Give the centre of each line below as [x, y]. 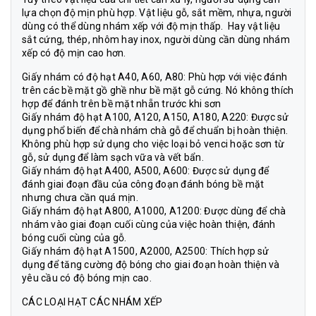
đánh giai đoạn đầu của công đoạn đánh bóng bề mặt [143, 184]
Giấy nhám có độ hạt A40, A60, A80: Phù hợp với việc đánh [154, 77]
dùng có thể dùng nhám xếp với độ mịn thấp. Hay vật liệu [151, 26]
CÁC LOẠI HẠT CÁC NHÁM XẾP [93, 302]
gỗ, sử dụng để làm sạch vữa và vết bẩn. [113, 158]
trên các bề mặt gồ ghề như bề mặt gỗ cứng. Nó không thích [158, 91]
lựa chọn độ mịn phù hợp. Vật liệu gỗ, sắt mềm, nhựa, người [157, 13]
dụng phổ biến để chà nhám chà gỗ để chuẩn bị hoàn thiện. [155, 131]
